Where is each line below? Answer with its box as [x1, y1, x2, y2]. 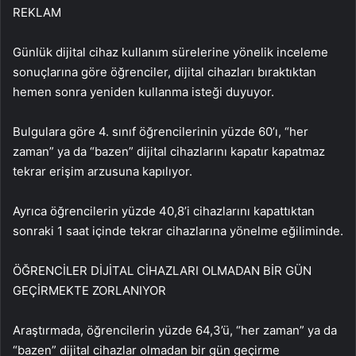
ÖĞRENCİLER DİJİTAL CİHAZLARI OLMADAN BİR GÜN [13, 263, 311, 278]
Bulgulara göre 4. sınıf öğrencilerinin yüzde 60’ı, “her [13, 124, 308, 139]
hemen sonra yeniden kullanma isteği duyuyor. [13, 84, 274, 99]
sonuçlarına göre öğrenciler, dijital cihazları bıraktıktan [13, 64, 316, 79]
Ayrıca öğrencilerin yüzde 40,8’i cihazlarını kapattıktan [13, 203, 315, 219]
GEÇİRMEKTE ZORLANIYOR [13, 283, 166, 298]
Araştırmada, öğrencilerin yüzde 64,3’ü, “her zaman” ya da [13, 323, 337, 338]
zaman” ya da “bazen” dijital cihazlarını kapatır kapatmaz [13, 144, 325, 159]
